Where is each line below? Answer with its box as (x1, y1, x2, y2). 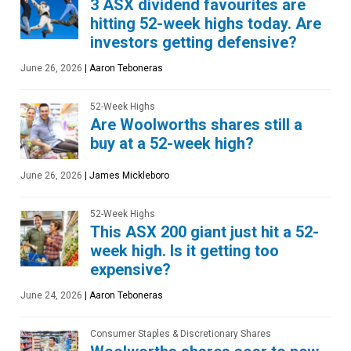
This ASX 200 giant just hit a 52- (90, 223, 319, 242)
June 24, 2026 (20, 290, 82, 302)
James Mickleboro (87, 170, 169, 182)
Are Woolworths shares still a (90, 115, 302, 135)
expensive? (90, 260, 171, 280)
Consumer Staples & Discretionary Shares (90, 328, 271, 340)
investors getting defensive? (90, 33, 297, 52)
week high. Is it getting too (90, 241, 279, 261)
